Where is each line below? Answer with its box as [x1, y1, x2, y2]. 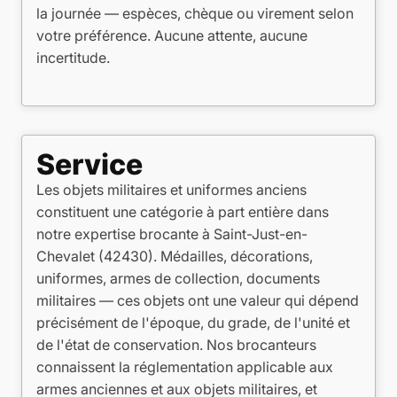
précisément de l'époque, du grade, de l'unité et [36, 314, 350, 331]
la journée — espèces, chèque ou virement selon [36, 4, 354, 22]
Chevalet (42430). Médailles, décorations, [36, 247, 313, 265]
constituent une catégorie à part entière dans [36, 203, 329, 221]
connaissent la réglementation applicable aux [36, 358, 333, 376]
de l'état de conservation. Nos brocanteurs [36, 336, 316, 354]
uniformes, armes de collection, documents [36, 269, 320, 287]
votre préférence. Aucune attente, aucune [36, 27, 307, 44]
